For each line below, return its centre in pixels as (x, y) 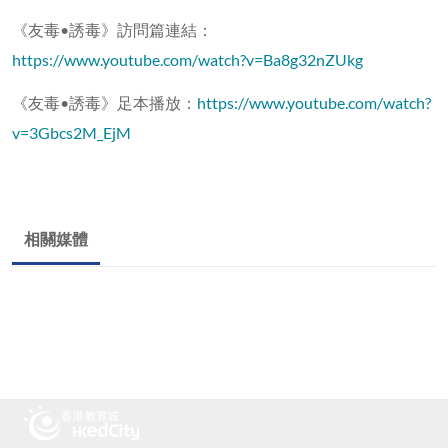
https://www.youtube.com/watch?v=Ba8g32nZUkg (187, 59)
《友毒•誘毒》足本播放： (104, 102)
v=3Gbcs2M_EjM (71, 132)
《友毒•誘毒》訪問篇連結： (112, 29)
